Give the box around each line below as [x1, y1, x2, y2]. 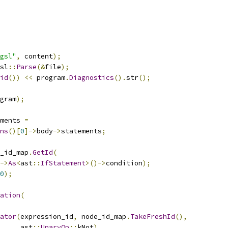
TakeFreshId [130, 212, 175, 221]
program [33, 73, 65, 82]
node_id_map [77, 212, 126, 221]
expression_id [20, 212, 73, 221]
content [20, 52, 53, 61]
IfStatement [41, 159, 85, 167]
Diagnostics [69, 73, 114, 82]
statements [61, 127, 102, 135]
